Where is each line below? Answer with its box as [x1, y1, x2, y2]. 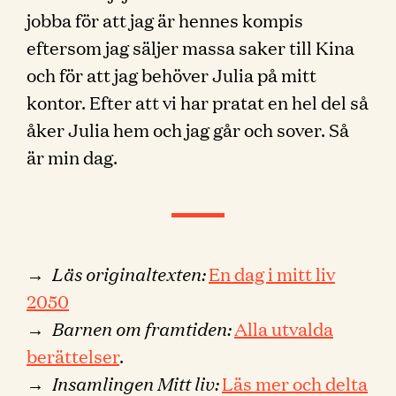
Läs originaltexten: [51, 261, 205, 286]
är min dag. [27, 144, 118, 169]
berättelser [27, 343, 119, 368]
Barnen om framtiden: [51, 316, 231, 340]
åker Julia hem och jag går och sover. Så [27, 117, 349, 141]
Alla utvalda [234, 316, 333, 340]
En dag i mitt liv [209, 261, 335, 286]
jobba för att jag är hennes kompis [27, 7, 303, 32]
